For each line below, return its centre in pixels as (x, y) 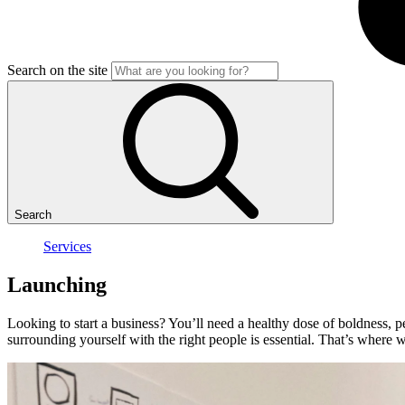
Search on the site (57, 70)
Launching (57, 284)
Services (67, 246)
